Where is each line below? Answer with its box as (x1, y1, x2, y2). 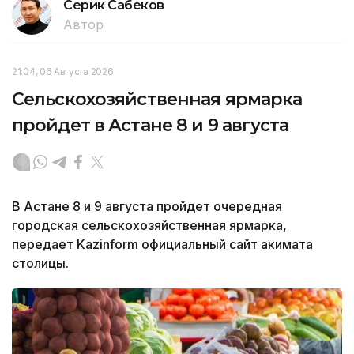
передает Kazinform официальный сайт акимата (12, 235, 313, 252)
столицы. (12, 254, 69, 271)
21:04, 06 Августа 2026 (12, 65, 114, 77)
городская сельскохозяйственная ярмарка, (12, 217, 287, 233)
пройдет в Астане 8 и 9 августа (12, 114, 289, 136)
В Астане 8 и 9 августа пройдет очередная (12, 198, 282, 214)
